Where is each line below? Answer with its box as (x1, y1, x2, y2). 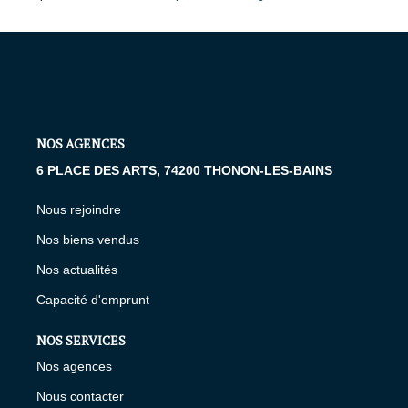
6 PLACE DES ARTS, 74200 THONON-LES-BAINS (36, 162, 332, 178)
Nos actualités (36, 261, 117, 277)
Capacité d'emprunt (36, 291, 149, 307)
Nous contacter (36, 389, 124, 403)
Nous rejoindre (36, 201, 121, 217)
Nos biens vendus (36, 231, 139, 247)
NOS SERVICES (36, 331, 126, 349)
